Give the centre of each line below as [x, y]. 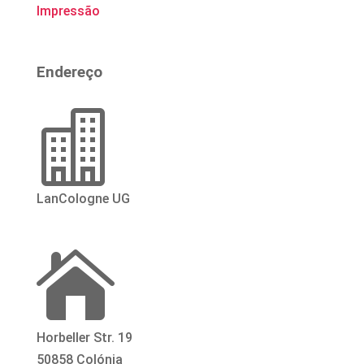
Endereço [69, 72]
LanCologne [72, 198]
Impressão [68, 11]
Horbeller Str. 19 [84, 337]
